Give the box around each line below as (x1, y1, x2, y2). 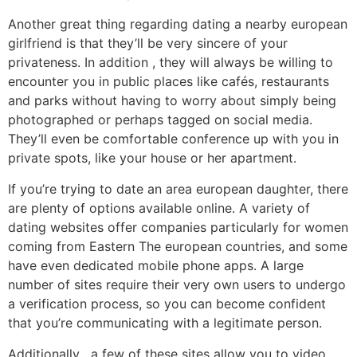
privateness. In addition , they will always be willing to (8, 54, 333, 71)
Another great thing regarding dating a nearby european (8, 16, 347, 33)
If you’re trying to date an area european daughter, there (8, 181, 348, 198)
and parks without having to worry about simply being (8, 92, 336, 109)
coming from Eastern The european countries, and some (8, 238, 347, 255)
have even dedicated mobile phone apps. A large (8, 257, 304, 274)
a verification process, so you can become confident (8, 296, 326, 312)
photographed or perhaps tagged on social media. (8, 112, 312, 128)
